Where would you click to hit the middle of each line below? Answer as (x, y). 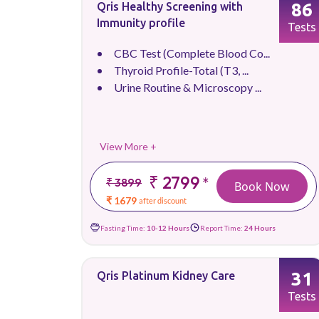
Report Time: (222, 228)
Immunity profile (141, 23)
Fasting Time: (124, 228)
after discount (163, 200)
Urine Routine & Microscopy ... (188, 87)
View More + (128, 146)
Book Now (262, 186)
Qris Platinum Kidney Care (166, 276)
